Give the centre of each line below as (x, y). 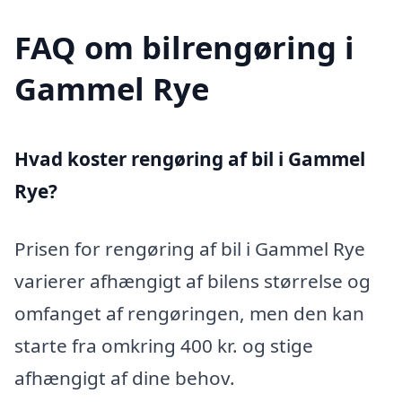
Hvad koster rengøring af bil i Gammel (190, 158)
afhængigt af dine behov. (125, 377)
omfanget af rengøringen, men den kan (189, 313)
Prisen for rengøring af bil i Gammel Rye (190, 248)
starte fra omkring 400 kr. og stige (164, 345)
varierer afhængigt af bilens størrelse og (192, 280)
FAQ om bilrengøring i (184, 47)
